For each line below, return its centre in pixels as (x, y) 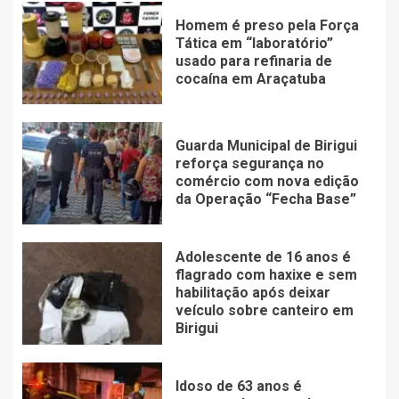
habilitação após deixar (252, 292)
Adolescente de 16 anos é (263, 256)
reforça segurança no (249, 163)
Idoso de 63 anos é (238, 386)
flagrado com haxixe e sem (266, 274)
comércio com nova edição (267, 181)
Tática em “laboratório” (254, 43)
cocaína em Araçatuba (250, 78)
